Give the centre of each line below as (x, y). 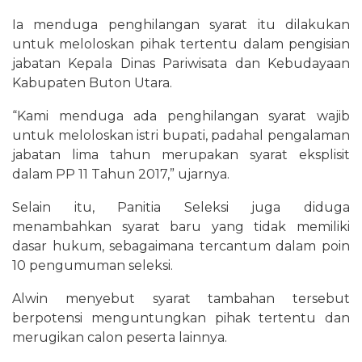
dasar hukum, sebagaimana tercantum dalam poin (181, 246)
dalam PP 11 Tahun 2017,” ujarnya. (121, 174)
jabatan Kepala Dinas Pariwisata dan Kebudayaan (181, 63)
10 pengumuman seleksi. (93, 265)
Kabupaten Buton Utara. (92, 82)
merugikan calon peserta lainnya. (120, 337)
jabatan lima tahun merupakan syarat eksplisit (181, 154)
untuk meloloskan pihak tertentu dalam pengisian (181, 44)
